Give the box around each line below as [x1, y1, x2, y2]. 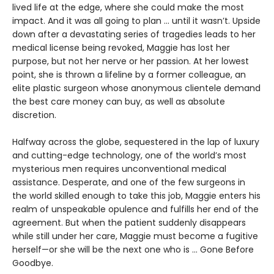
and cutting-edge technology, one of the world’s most [12, 149, 246, 161]
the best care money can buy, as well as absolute [12, 95, 225, 108]
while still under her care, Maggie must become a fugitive [12, 229, 258, 242]
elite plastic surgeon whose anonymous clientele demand [12, 81, 261, 94]
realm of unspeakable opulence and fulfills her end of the [12, 202, 259, 215]
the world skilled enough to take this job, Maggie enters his [12, 189, 261, 202]
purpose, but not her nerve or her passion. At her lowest [12, 54, 249, 67]
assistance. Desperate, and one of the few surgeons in [12, 176, 245, 188]
